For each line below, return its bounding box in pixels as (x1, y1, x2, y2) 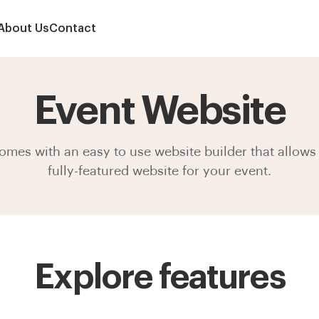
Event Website (33, 91, 286, 131)
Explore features (34, 261, 285, 295)
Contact (49, 23, 96, 34)
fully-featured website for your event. (48, 164, 271, 177)
